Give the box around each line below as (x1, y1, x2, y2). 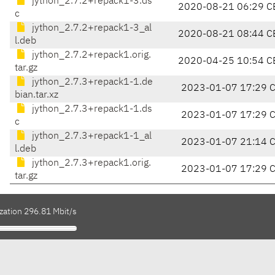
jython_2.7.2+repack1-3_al (29, 23, 152, 34)
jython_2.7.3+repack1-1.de (29, 77, 153, 88)
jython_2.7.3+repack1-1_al (29, 131, 152, 142)
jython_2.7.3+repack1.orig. (29, 158, 151, 169)
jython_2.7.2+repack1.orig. (29, 50, 151, 61)
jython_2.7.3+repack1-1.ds (29, 104, 152, 115)
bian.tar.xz (15, 90, 58, 101)
